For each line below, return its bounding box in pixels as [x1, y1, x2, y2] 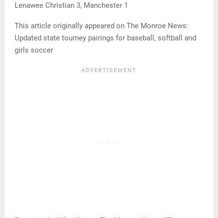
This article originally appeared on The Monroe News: [15, 21, 188, 31]
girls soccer [15, 46, 53, 55]
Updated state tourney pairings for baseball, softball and [15, 34, 196, 43]
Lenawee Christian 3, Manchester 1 [15, 1, 128, 10]
